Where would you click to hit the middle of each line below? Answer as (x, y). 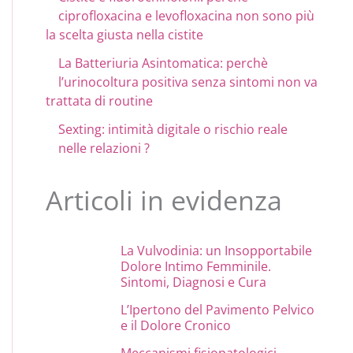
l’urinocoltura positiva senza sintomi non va (188, 82)
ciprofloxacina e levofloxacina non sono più (187, 15)
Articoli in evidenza (164, 200)
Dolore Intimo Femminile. (196, 266)
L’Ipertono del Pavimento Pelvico (218, 309)
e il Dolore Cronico (176, 325)
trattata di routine (100, 100)
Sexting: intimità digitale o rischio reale (173, 129)
